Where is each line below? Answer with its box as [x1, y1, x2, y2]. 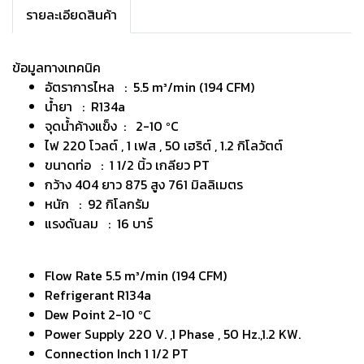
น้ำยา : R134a [45, 97, 125, 116]
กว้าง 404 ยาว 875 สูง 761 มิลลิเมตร [45, 175, 243, 194]
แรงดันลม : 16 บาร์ [45, 214, 153, 233]
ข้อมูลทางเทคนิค [12, 58, 101, 77]
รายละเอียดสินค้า [26, 5, 117, 24]
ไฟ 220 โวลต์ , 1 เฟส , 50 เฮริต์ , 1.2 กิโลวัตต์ [45, 136, 283, 155]
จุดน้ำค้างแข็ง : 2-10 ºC [45, 116, 179, 136]
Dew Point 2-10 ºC [45, 305, 151, 324]
